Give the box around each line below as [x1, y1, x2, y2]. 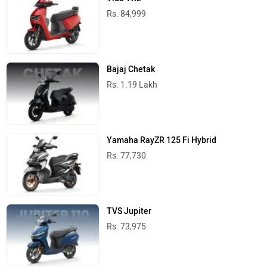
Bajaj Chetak [107, 64, 156, 74]
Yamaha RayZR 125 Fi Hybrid [107, 135, 217, 146]
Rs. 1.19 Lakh [107, 79, 158, 90]
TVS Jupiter [107, 206, 152, 217]
